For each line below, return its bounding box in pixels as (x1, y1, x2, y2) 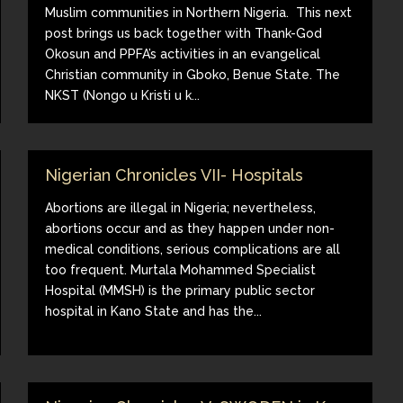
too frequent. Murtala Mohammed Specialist (45, 262, 317, 277)
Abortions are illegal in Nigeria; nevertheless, (45, 200, 317, 215)
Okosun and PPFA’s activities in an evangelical (45, 46, 321, 61)
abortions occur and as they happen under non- (45, 220, 336, 236)
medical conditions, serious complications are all (45, 241, 341, 256)
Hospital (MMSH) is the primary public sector (45, 282, 316, 298)
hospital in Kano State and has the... (45, 303, 263, 318)
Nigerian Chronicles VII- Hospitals (45, 165, 304, 184)
